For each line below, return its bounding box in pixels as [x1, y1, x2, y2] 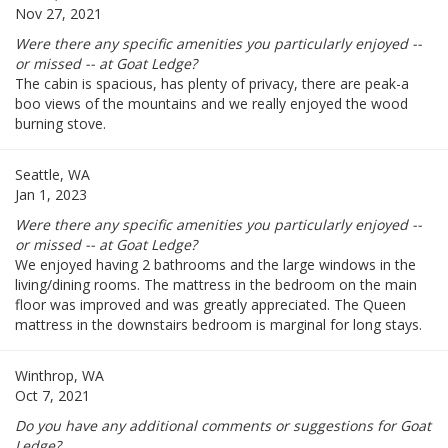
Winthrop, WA [15, 366, 104, 386]
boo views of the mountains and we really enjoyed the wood [15, 94, 408, 114]
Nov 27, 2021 [15, 4, 102, 24]
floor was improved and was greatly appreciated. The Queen [15, 295, 406, 315]
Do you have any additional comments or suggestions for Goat [15, 416, 431, 436]
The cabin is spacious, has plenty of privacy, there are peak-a [15, 74, 409, 94]
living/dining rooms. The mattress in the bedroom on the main [15, 275, 417, 295]
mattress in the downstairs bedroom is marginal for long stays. [15, 315, 422, 335]
